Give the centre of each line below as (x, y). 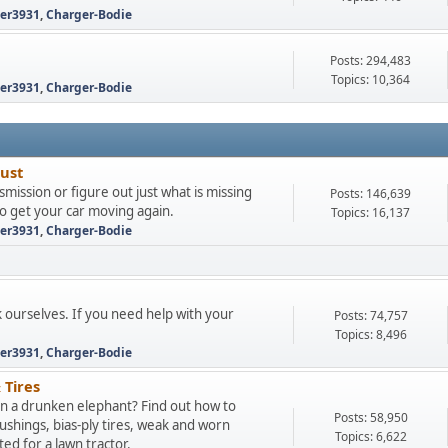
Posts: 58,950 (370, 417)
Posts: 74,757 (370, 315)
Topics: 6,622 (370, 436)
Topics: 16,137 (370, 212)
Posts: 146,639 (370, 193)
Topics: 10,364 (370, 79)
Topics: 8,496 (370, 334)
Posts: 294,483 (370, 60)
